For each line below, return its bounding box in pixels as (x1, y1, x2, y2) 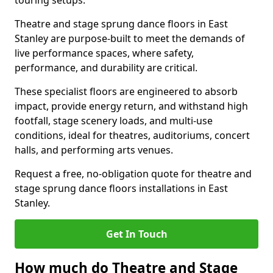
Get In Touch (105, 227, 168, 241)
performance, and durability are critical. (15, 61, 197, 74)
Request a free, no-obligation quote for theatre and (15, 167, 252, 180)
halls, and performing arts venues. (15, 143, 173, 157)
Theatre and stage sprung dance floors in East (15, 17, 228, 30)
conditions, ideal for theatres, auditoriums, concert (15, 129, 250, 142)
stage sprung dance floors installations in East (15, 182, 228, 195)
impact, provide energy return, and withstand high (15, 99, 248, 113)
